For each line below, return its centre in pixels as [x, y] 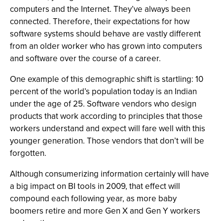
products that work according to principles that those [106, 116]
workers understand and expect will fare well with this [108, 129]
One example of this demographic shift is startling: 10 [107, 79]
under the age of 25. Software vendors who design [103, 104]
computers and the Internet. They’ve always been [100, 9]
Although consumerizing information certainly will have [110, 174]
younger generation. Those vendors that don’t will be [107, 141]
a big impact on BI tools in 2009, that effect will [95, 186]
